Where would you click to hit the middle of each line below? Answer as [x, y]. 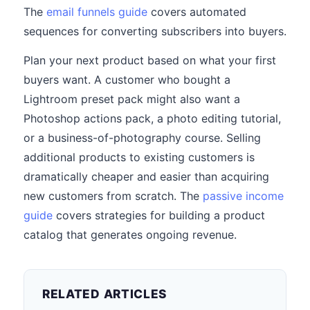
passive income [243, 196]
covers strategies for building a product [159, 215]
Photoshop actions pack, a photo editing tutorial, [152, 118]
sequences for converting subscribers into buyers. [155, 31]
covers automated [197, 12]
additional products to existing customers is [139, 157]
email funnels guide [97, 12]
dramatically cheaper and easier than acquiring [146, 176]
